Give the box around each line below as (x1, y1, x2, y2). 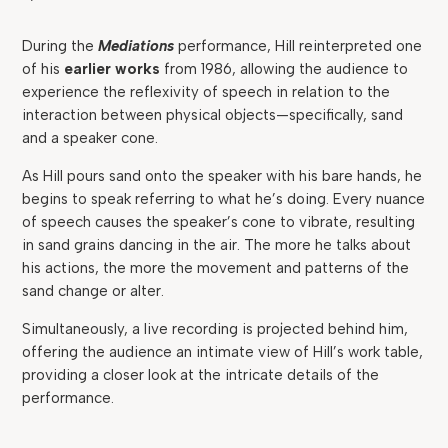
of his (22, 60, 65, 78)
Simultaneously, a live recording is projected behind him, (22, 320, 409, 338)
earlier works (64, 60, 161, 78)
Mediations (98, 37, 175, 55)
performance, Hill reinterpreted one (174, 37, 423, 55)
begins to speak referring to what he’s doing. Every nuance (22, 190, 426, 208)
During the (22, 37, 99, 55)
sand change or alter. (22, 282, 169, 300)
